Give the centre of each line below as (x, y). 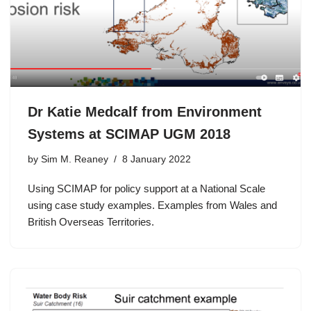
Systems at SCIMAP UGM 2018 (129, 134)
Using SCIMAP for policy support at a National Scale (146, 188)
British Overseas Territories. (91, 221)
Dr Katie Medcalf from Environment (145, 111)
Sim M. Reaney (75, 159)
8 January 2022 (157, 159)
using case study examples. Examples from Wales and (152, 205)
